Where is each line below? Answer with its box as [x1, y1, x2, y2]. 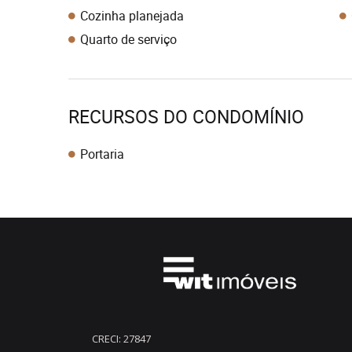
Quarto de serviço [80, 31, 177, 48]
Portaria [80, 145, 124, 163]
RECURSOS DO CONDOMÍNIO [68, 104, 304, 129]
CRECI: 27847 [92, 332, 151, 346]
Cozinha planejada [80, 7, 184, 24]
